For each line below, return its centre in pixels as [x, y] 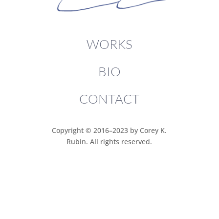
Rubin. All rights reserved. [109, 142]
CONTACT [109, 99]
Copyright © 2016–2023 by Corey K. [109, 131]
